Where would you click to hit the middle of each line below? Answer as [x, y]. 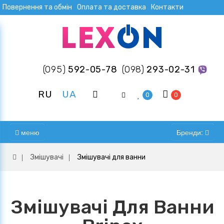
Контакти [167, 7]
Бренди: [191, 132]
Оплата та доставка [111, 7]
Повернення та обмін [37, 7]
